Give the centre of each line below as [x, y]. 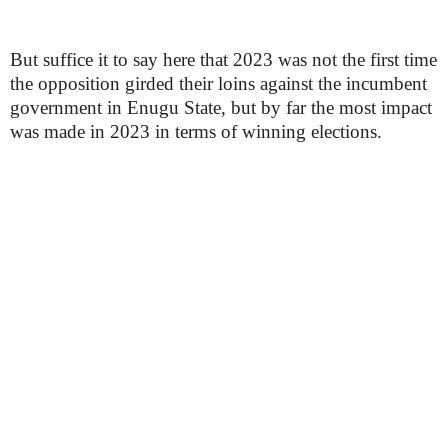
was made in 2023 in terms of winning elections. [196, 131]
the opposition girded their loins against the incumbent [218, 83]
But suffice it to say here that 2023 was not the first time [223, 59]
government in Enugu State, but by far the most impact [221, 107]
